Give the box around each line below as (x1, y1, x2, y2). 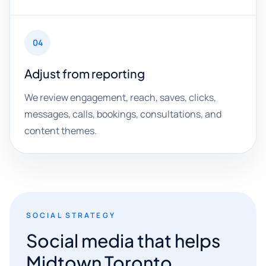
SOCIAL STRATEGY (26, 210, 116, 220)
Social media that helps (26, 229, 220, 252)
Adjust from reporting (24, 66, 145, 81)
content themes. (24, 124, 97, 137)
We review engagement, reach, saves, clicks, (24, 91, 216, 104)
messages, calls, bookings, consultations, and (24, 107, 221, 121)
